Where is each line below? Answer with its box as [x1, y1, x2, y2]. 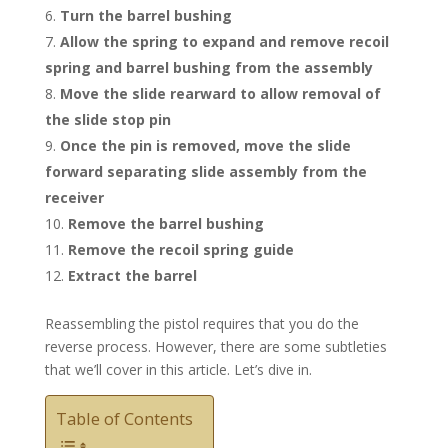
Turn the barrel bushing [59, 5, 232, 25]
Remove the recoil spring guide [67, 239, 294, 259]
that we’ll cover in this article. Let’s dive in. [44, 359, 312, 379]
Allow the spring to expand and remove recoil [59, 31, 389, 51]
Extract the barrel [67, 265, 197, 285]
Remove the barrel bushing [67, 213, 264, 233]
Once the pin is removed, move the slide [59, 135, 351, 155]
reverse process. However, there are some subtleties [44, 336, 387, 356]
